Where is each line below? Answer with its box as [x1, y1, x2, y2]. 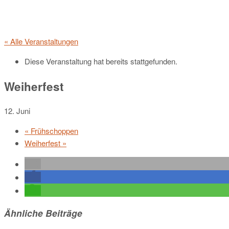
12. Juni [4, 105, 30, 117]
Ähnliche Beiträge [4, 206, 82, 219]
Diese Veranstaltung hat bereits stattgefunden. [25, 56, 177, 66]
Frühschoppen [29, 125, 78, 136]
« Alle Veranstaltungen [4, 36, 78, 47]
